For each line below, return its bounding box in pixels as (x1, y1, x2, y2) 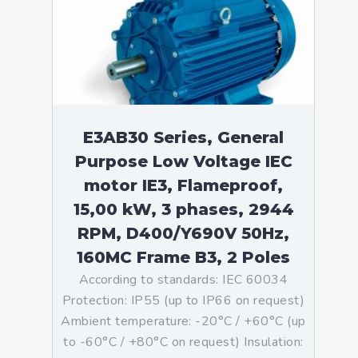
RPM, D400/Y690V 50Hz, (78, 224, 289, 243)
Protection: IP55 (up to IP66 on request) (62, 292, 305, 309)
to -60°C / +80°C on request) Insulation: (63, 333, 304, 351)
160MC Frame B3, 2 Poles (77, 248, 290, 267)
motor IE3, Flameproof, (84, 176, 283, 195)
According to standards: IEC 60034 (78, 271, 288, 288)
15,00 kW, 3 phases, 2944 (73, 200, 294, 219)
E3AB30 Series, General (83, 128, 284, 147)
